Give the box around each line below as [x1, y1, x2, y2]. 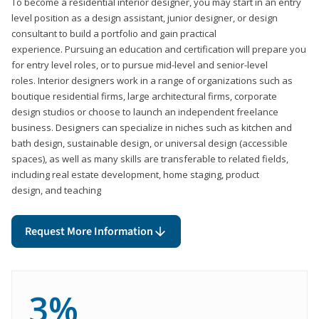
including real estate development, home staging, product [11, 167, 259, 181]
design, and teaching [11, 183, 101, 197]
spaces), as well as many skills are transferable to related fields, [11, 152, 288, 165]
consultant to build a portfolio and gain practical [11, 26, 216, 40]
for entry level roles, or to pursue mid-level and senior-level [11, 58, 268, 71]
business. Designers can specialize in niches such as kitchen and [11, 120, 292, 134]
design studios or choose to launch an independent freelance [11, 105, 278, 118]
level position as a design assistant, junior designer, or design [11, 11, 278, 24]
